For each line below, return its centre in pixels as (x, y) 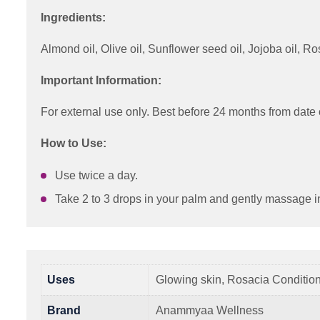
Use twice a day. (96, 175)
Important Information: (101, 80)
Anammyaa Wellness (210, 310)
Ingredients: (73, 17)
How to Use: (74, 143)
